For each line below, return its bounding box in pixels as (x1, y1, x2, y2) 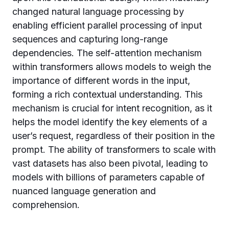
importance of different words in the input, (12, 75, 190, 86)
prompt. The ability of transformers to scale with (12, 144, 216, 155)
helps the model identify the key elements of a (12, 117, 207, 127)
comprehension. (12, 199, 80, 210)
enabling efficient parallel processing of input (12, 20, 202, 31)
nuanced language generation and (12, 186, 156, 196)
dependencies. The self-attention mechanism (12, 48, 202, 58)
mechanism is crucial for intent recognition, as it (12, 103, 212, 113)
